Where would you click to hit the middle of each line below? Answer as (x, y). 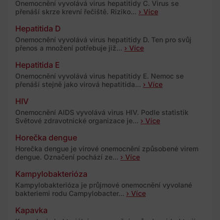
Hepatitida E (38, 65)
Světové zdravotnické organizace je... (78, 120)
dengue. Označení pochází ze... (68, 157)
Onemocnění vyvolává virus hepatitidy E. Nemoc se (99, 76)
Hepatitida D (38, 28)
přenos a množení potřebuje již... (70, 48)
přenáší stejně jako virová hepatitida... (79, 84)
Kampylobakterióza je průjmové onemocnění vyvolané (104, 185)
